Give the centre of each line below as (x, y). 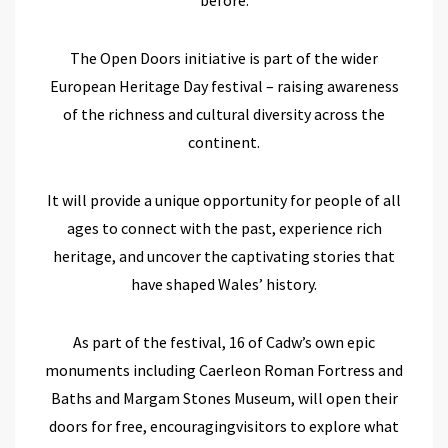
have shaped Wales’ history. (224, 283)
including (164, 369)
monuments (87, 369)
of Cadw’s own (297, 341)
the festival (182, 341)
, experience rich (326, 227)
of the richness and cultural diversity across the (224, 113)
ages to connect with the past (169, 227)
